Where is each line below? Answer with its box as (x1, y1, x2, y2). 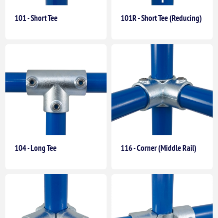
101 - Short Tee (15, 13, 58, 24)
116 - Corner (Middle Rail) (121, 143, 197, 154)
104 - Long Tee (15, 143, 57, 154)
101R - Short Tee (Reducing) (121, 13, 202, 24)
